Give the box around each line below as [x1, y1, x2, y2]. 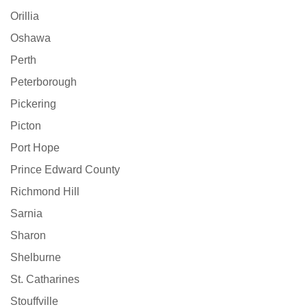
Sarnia [10, 208, 42, 220]
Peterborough [10, 76, 77, 88]
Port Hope [10, 142, 60, 154]
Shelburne [10, 251, 61, 264]
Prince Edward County [10, 164, 120, 176]
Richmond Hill [10, 186, 79, 198]
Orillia [10, 10, 39, 23]
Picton [10, 120, 41, 132]
